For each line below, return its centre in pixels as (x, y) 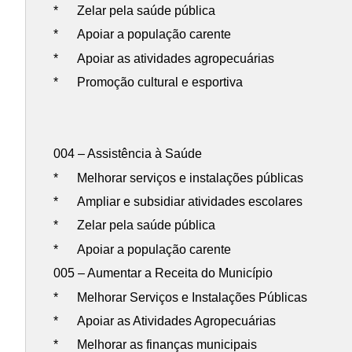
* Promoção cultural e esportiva (148, 82)
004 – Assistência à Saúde (128, 154)
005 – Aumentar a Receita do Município (163, 273)
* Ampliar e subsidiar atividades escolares (178, 202)
